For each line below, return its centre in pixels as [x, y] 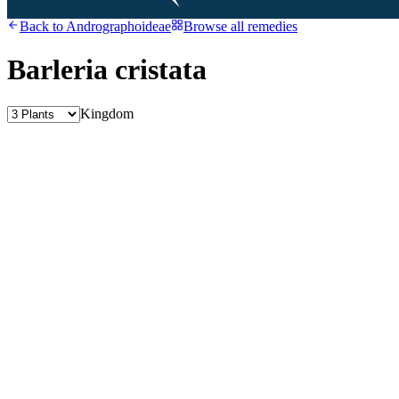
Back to [43, 26]
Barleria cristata [107, 70]
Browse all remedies [240, 26]
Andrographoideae [118, 26]
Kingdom [107, 113]
